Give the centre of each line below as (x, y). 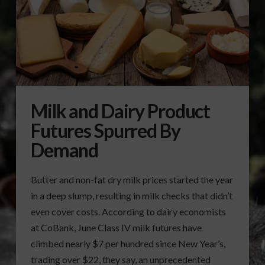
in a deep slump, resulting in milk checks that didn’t (131, 196)
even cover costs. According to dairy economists (128, 212)
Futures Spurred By (105, 131)
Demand (64, 150)
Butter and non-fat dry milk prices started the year (132, 180)
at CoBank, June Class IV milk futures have (116, 228)
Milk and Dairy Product (120, 111)
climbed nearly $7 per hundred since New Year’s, (128, 244)
